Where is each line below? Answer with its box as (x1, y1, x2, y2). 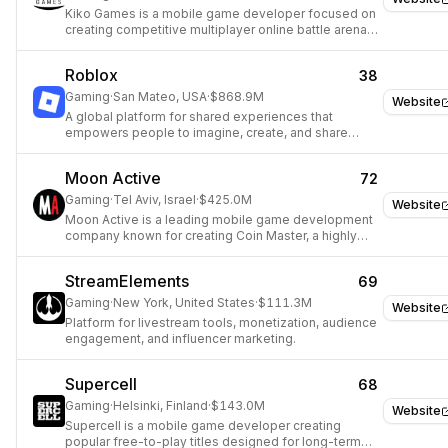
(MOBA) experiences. (65, 38, 191, 53)
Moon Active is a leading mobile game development (65, 212, 373, 227)
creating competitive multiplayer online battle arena (65, 22, 367, 37)
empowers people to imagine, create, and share (65, 125, 348, 140)
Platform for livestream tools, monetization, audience (65, 315, 377, 330)
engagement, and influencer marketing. (65, 331, 296, 346)
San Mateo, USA (113, 89, 207, 104)
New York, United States (113, 295, 255, 310)
